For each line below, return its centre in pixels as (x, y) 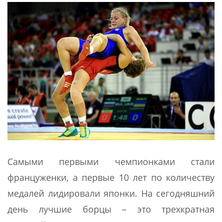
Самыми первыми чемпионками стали (111, 162)
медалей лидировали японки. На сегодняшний (111, 194)
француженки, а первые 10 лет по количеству (111, 178)
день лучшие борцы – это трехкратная (111, 209)
